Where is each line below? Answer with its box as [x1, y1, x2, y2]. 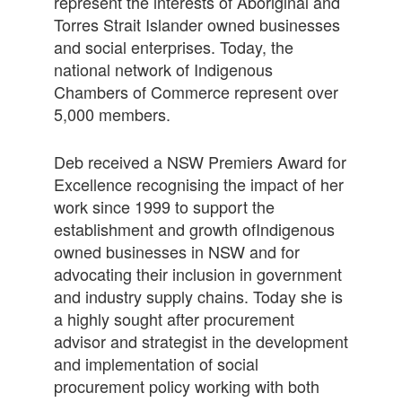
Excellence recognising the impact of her [53, 172, 344, 196]
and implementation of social [53, 352, 258, 375]
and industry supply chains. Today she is [53, 284, 343, 308]
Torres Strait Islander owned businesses [53, 13, 340, 36]
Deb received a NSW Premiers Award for [53, 150, 346, 173]
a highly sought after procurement [53, 307, 294, 330]
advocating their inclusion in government [53, 262, 342, 285]
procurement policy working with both [53, 374, 319, 398]
